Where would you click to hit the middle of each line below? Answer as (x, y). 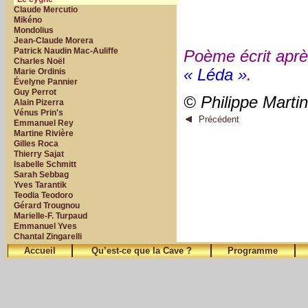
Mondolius (34, 30)
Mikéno (28, 20)
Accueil (40, 251)
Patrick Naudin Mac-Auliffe (66, 51)
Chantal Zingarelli (48, 236)
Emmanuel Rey (44, 123)
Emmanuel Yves (45, 226)
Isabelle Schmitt (45, 164)
